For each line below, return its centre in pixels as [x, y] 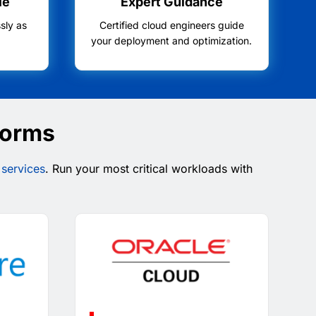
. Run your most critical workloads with [148, 168]
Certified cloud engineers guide [171, 25]
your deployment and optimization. [172, 40]
